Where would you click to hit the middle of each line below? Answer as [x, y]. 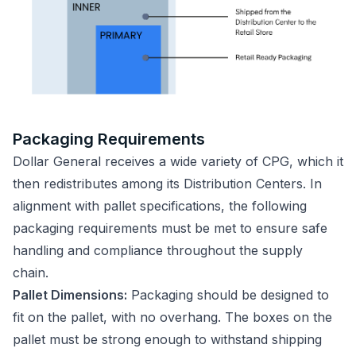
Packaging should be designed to [228, 294]
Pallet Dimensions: [70, 294]
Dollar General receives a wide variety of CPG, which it [178, 161]
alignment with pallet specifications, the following [160, 205]
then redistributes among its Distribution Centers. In [167, 183]
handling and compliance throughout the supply [158, 250]
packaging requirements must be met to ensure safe [170, 228]
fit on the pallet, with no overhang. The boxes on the [172, 317]
